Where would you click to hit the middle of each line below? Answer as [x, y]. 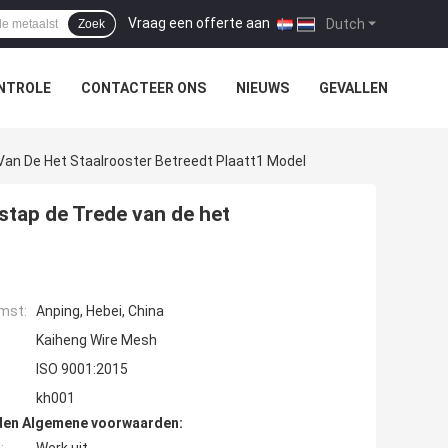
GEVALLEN [353, 88]
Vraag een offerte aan [199, 22]
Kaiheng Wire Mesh [96, 340]
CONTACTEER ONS [143, 88]
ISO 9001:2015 [82, 369]
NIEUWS [262, 88]
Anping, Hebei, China [100, 311]
